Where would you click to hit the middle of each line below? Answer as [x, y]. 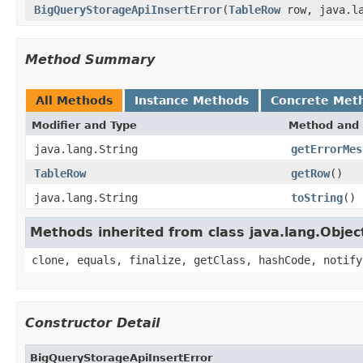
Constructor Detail [92, 322]
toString [317, 197]
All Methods [74, 100]
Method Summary [90, 59]
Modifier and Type [84, 125]
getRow [310, 173]
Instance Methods [192, 100]
